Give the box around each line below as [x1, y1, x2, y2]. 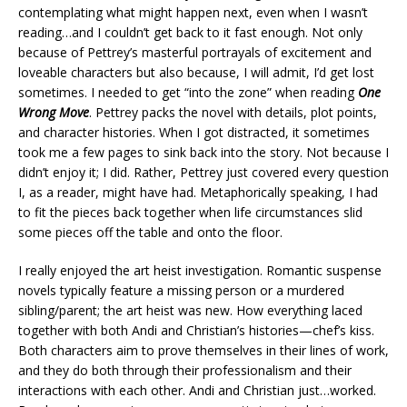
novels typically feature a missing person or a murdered [18, 282, 344, 300]
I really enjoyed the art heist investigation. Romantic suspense [18, 262, 382, 280]
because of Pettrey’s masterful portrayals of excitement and [18, 44, 372, 62]
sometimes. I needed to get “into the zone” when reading [18, 84, 358, 102]
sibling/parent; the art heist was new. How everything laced [18, 302, 362, 320]
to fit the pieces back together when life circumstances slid [18, 203, 362, 222]
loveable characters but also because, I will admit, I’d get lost [18, 64, 374, 82]
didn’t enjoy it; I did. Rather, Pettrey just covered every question [18, 164, 389, 182]
